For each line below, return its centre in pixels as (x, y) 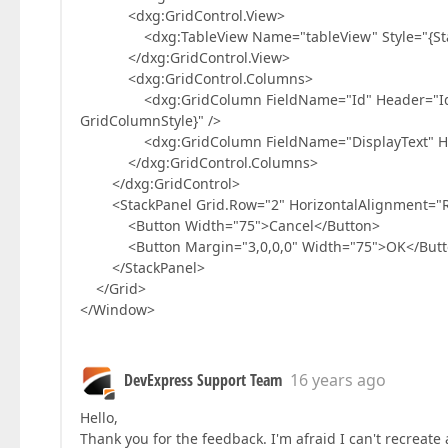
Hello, (99, 417)
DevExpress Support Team (203, 380)
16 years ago (338, 380)
